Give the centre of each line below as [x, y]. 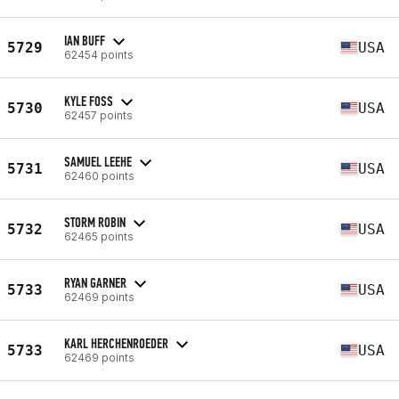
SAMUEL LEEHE [98, 161]
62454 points [99, 54]
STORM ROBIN [95, 222]
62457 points [98, 115]
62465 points [99, 236]
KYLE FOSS [89, 101]
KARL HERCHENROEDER [116, 343]
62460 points [99, 175]
